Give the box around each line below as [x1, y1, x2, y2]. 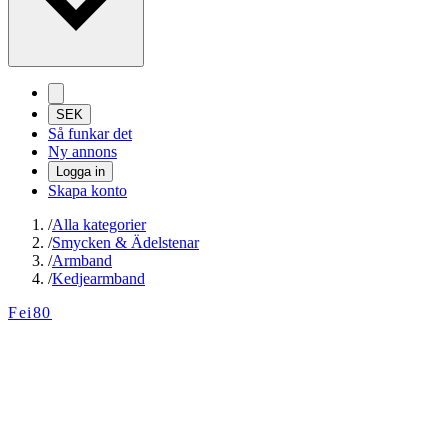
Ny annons [48, 143, 117, 161]
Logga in [56, 164, 105, 180]
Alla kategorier [52, 216, 146, 234]
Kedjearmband [52, 270, 145, 288]
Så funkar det [48, 125, 132, 143]
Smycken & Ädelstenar [52, 234, 199, 252]
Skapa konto [48, 182, 127, 200]
